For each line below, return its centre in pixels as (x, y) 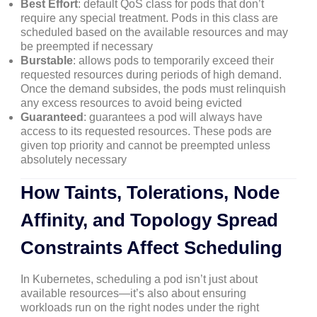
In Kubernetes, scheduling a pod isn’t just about (139, 279)
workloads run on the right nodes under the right (140, 307)
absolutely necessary (74, 159)
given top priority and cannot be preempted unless (145, 145)
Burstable (47, 60)
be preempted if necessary (87, 46)
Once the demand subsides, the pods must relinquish (153, 88)
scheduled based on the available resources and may (154, 32)
